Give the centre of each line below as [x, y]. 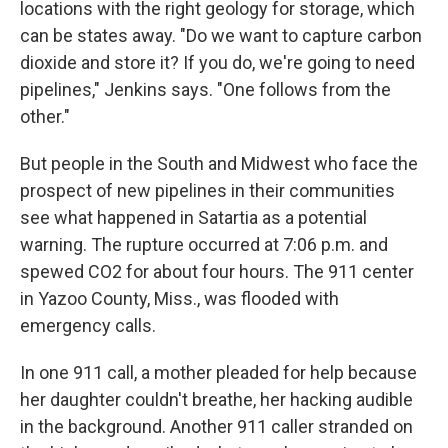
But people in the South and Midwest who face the [219, 163]
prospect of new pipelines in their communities [207, 190]
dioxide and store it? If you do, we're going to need [217, 62]
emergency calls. [88, 325]
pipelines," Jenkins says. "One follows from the [205, 89]
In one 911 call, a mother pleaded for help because [218, 372]
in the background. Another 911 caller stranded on [216, 426]
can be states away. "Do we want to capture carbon [221, 35]
